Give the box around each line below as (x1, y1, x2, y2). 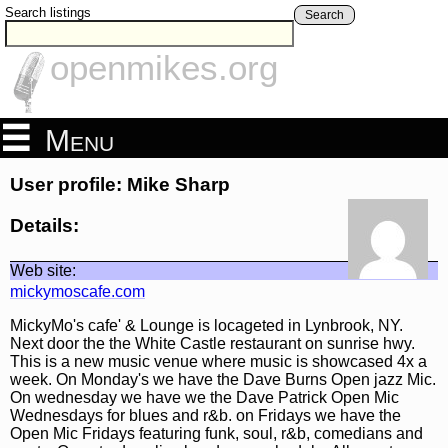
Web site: (10, 261, 76, 279)
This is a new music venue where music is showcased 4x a (10, 352, 427, 370)
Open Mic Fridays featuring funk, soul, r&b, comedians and (10, 424, 423, 442)
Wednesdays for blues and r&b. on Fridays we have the (10, 406, 401, 424)
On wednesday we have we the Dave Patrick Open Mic (10, 388, 399, 406)
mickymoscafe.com (10, 282, 145, 300)
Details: (10, 214, 79, 236)
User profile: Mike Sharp (10, 174, 230, 196)
